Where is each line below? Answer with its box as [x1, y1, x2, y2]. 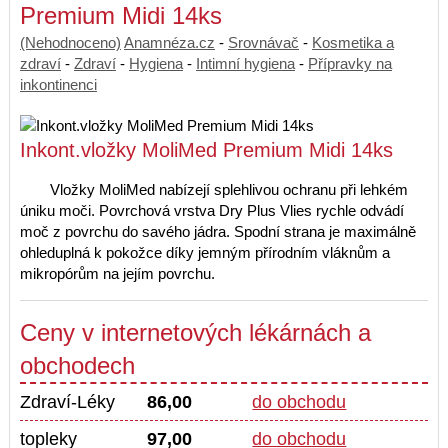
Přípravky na [308, 55, 392, 73]
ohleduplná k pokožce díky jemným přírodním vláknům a [20, 244, 390, 262]
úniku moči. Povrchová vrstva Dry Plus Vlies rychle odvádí [20, 202, 404, 220]
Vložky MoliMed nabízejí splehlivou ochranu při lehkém [50, 181, 408, 199]
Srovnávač [228, 34, 299, 52]
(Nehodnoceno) [20, 34, 121, 52]
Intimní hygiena [196, 55, 295, 73]
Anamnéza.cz [124, 34, 215, 52]
